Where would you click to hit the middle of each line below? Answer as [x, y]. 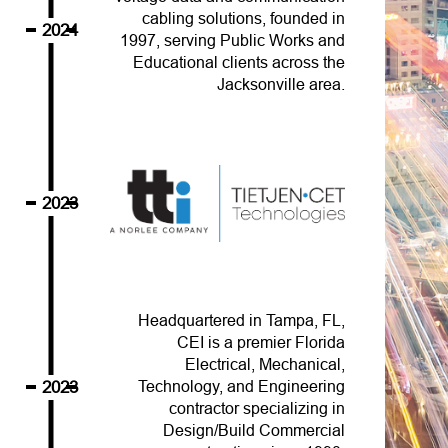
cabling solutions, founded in [244, 19]
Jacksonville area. [281, 85]
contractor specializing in [257, 409]
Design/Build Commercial [254, 431]
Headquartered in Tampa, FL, [242, 321]
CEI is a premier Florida [261, 343]
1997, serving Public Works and [233, 41]
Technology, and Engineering [242, 387]
